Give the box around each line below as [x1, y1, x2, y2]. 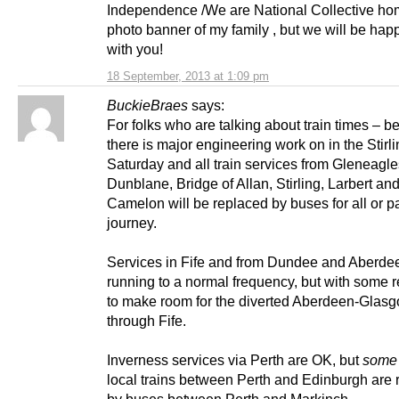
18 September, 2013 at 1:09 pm [107, 69, 269, 84]
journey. [107, 215, 157, 232]
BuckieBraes [107, 97, 188, 114]
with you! [107, 41, 163, 58]
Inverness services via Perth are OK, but [107, 352, 362, 369]
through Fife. [107, 313, 186, 330]
